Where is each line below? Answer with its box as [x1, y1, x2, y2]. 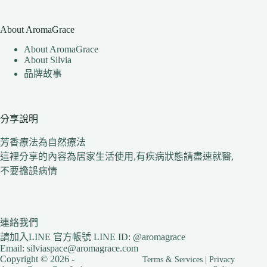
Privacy [209, 254, 235, 264]
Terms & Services [142, 254, 203, 264]
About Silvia [24, 54, 72, 65]
